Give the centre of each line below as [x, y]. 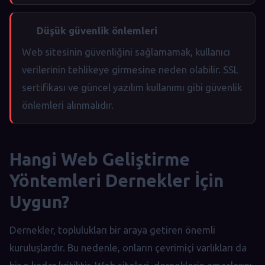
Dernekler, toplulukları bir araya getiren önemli [112, 230]
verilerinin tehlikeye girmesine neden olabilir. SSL [130, 69]
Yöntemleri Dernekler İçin [117, 181]
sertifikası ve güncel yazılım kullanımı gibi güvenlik [132, 87]
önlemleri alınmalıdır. [68, 105]
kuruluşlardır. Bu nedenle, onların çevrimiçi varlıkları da [128, 247]
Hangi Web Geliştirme [100, 159]
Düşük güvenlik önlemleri [96, 30]
